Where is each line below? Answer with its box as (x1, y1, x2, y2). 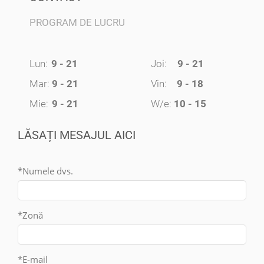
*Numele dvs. (18, 165, 73, 177)
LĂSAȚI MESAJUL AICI (18, 128, 136, 143)
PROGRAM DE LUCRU (29, 16, 125, 29)
